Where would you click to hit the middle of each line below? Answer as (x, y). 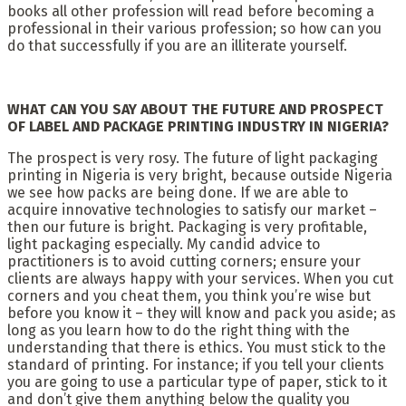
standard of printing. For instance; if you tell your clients (196, 364)
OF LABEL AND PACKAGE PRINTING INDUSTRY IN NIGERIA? (198, 126)
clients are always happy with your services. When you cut (200, 278)
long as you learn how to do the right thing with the (179, 330)
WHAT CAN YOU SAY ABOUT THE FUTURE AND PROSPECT (195, 109)
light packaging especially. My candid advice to (164, 244)
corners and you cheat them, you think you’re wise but (189, 295)
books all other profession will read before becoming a (191, 11)
